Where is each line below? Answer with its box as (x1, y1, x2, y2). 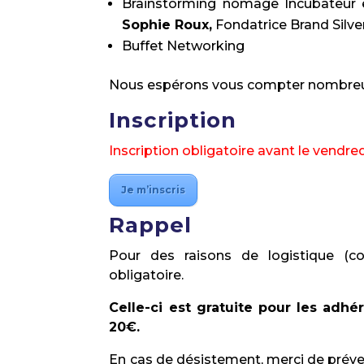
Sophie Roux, (122, 17, 213, 32)
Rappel (109, 212, 193, 238)
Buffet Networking (122, 38, 245, 54)
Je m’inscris (121, 184, 186, 196)
